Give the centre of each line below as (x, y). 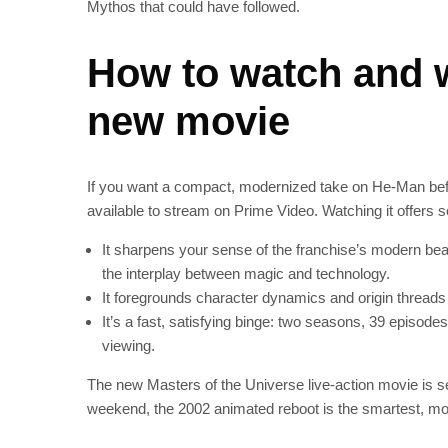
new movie (188, 121)
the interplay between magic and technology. (246, 273)
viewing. (128, 345)
